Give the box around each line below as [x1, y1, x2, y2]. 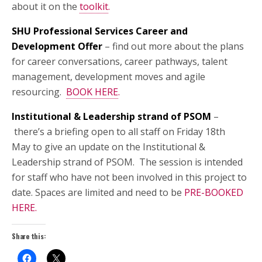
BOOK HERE [66, 85, 118, 98]
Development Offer [12, 40, 102, 53]
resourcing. [12, 85, 66, 98]
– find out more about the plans [102, 40, 244, 53]
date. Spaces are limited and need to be [12, 186, 184, 199]
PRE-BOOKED [184, 186, 243, 199]
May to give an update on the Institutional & [12, 140, 205, 153]
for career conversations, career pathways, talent [12, 55, 227, 68]
